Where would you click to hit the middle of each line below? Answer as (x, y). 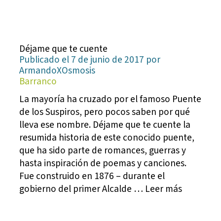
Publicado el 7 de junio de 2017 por (90, 60)
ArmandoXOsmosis (57, 71)
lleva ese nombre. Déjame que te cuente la (105, 125)
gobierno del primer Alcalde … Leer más (101, 189)
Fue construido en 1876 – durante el (92, 176)
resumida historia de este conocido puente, (107, 138)
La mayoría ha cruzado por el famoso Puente (110, 99)
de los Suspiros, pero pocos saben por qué (105, 112)
